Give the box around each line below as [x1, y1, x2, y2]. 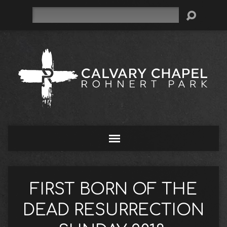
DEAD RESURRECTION [23, 201, 204, 219]
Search [31, 8, 54, 16]
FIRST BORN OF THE [30, 180, 197, 198]
